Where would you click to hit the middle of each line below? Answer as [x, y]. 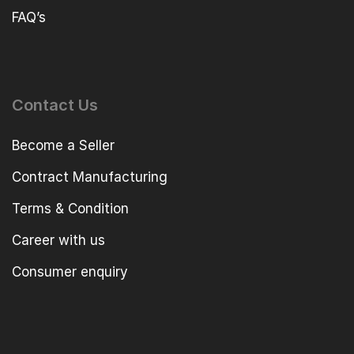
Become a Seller [63, 146]
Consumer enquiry [70, 272]
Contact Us [55, 105]
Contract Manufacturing [90, 177]
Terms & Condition [70, 209]
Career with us [58, 241]
